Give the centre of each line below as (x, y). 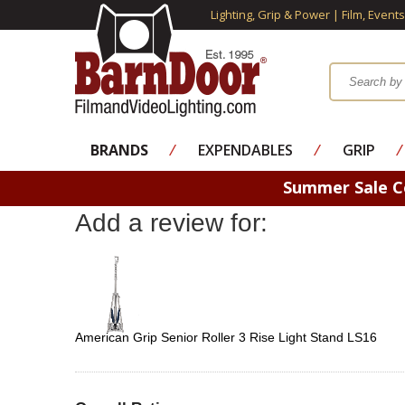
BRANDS (119, 150)
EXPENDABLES (245, 150)
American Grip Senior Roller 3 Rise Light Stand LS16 (226, 337)
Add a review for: (171, 223)
